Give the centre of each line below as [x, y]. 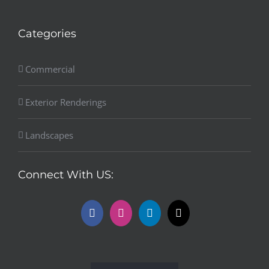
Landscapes [49, 135]
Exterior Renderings [66, 102]
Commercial [50, 69]
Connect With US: [66, 174]
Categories [47, 33]
